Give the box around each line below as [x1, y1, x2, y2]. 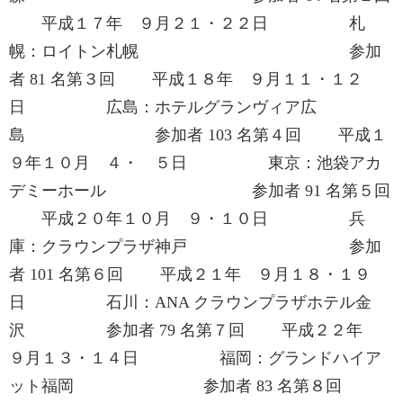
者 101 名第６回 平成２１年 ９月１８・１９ [9, 265, 371, 283]
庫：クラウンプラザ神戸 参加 [9, 237, 381, 255]
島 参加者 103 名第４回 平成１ [9, 126, 387, 144]
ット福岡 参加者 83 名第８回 [9, 377, 379, 395]
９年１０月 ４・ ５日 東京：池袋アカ [9, 154, 381, 172]
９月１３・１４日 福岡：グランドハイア [9, 349, 381, 367]
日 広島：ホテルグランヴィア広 [9, 98, 317, 116]
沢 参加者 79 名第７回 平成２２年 [9, 321, 379, 339]
